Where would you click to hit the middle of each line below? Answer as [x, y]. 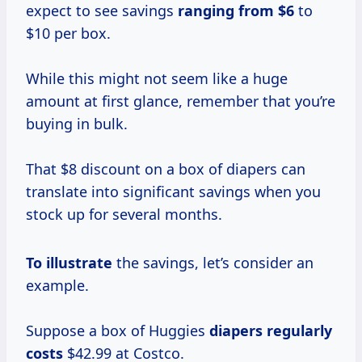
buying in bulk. [77, 124]
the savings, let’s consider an [213, 263]
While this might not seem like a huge [157, 79]
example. [57, 286]
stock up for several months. [124, 215]
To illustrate [69, 263]
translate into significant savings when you [173, 192]
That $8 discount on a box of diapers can [166, 169]
